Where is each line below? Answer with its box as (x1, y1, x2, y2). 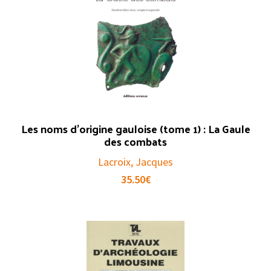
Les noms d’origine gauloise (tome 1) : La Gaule (21, 118, 250, 139)
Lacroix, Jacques (98, 154, 173, 169)
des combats (104, 131, 167, 151)
